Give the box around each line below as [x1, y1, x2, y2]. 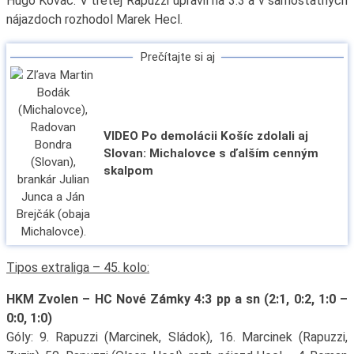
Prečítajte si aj [136, 49, 218, 64]
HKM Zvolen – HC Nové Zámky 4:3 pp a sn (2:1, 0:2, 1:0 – [6, 292, 348, 307]
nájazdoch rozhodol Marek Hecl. [6, 12, 183, 28]
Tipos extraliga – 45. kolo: [6, 260, 149, 276]
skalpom [104, 164, 154, 179]
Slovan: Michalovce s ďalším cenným [104, 146, 319, 161]
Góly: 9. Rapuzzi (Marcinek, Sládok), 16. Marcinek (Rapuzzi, [6, 330, 348, 345]
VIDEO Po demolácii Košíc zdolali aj [104, 129, 309, 144]
